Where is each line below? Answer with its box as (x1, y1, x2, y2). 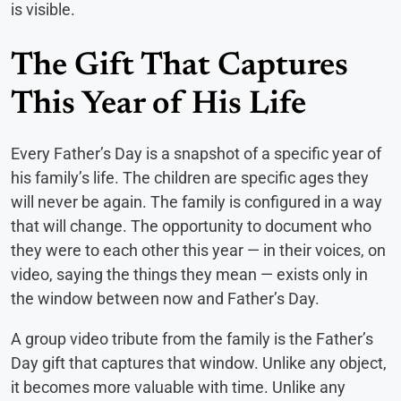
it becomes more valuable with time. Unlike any (11, 377, 346, 397)
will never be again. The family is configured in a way (11, 192, 382, 211)
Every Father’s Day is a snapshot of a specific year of (11, 143, 381, 163)
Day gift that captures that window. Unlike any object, (11, 353, 387, 372)
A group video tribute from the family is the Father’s (11, 328, 373, 348)
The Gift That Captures (11, 50, 348, 83)
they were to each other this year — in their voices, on (11, 240, 386, 260)
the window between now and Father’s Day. (11, 288, 320, 308)
